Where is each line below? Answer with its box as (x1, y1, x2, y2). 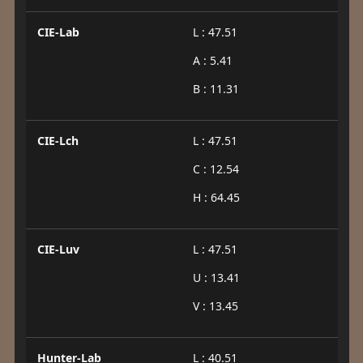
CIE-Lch (36, 133, 79, 148)
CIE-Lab (36, 24, 79, 40)
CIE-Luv (36, 241, 79, 257)
